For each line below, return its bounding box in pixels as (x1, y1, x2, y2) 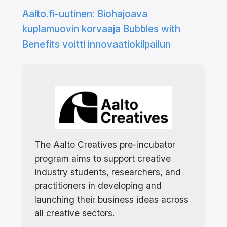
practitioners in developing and (34, 180, 162, 191)
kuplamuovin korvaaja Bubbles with (22, 22, 180, 35)
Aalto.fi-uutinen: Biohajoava (22, 7, 147, 20)
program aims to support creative (34, 153, 171, 164)
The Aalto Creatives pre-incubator (34, 139, 175, 150)
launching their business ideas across (34, 194, 188, 205)
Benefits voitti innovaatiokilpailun (22, 37, 171, 50)
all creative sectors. (34, 207, 115, 218)
